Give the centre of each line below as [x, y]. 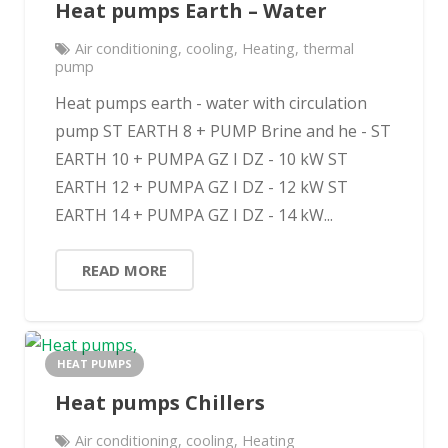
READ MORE [124, 270]
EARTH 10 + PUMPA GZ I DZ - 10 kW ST [201, 159]
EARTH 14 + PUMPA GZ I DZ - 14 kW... [194, 215]
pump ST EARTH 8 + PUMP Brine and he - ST [223, 131]
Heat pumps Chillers [160, 402]
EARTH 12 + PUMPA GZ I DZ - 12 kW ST [201, 187]
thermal [328, 49]
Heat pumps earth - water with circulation [211, 103]
